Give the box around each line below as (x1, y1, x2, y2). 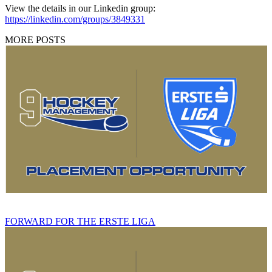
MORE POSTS (5, 35, 66, 46)
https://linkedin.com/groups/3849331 (5, 14, 145, 25)
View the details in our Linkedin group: (5, 3, 155, 14)
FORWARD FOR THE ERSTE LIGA (5, 216, 155, 226)
